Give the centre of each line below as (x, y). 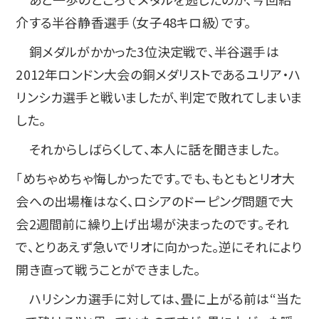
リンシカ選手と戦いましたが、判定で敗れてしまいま (159, 97)
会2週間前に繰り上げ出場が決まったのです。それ (152, 224)
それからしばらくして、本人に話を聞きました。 (148, 149)
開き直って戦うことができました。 (108, 270)
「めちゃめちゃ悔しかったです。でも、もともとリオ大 (156, 178)
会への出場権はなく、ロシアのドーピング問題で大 (155, 201)
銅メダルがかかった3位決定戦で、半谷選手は (147, 52)
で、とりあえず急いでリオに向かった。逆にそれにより (159, 247)
